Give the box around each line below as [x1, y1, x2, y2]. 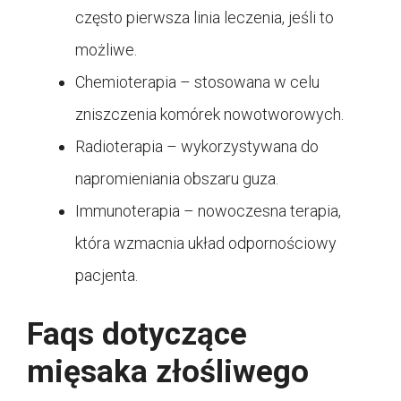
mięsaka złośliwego [27, 353, 309, 390]
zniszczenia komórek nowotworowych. [75, 104, 344, 124]
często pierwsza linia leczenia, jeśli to [75, 7, 334, 27]
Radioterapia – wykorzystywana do [75, 136, 319, 156]
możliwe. [75, 39, 137, 59]
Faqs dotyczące [27, 315, 247, 353]
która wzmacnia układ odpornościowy [75, 233, 337, 252]
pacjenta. [75, 265, 138, 285]
